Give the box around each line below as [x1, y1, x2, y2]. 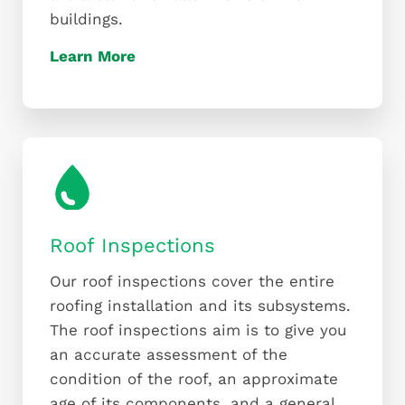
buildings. [50, 10, 123, 29]
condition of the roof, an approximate [50, 370, 338, 389]
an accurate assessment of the [50, 345, 287, 364]
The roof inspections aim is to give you [50, 321, 346, 340]
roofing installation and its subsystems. [50, 297, 351, 316]
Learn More [50, 47, 136, 66]
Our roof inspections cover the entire [50, 272, 334, 291]
